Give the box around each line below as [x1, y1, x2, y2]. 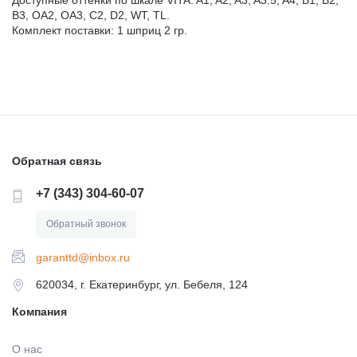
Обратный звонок [46, 218, 126, 230]
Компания [12, 304, 67, 318]
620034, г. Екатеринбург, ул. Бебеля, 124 [36, 277, 248, 291]
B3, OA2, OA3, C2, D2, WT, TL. [12, 8, 170, 22]
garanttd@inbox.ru [36, 250, 130, 264]
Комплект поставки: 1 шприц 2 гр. [12, 23, 187, 37]
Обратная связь [12, 154, 102, 167]
